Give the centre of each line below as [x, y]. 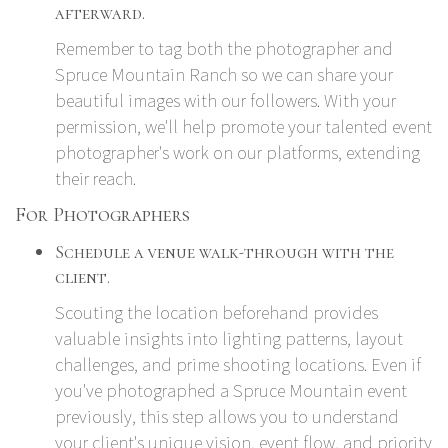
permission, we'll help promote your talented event [243, 126]
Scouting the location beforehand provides [216, 312]
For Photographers [102, 214]
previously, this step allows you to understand [227, 416]
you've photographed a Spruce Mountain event [231, 390]
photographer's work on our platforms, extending [237, 152]
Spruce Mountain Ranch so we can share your [224, 74]
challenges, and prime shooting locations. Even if [238, 364]
